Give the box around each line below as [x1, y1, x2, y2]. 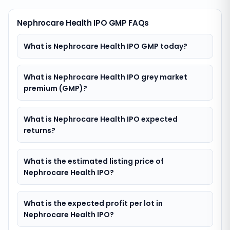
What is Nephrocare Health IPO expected [24, 114, 178, 124]
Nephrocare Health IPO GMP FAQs [17, 17, 149, 28]
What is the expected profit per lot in [24, 198, 163, 208]
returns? [24, 125, 55, 136]
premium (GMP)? [24, 83, 87, 93]
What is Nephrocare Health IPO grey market [24, 72, 187, 82]
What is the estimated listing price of [24, 156, 164, 166]
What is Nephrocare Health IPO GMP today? [24, 41, 187, 51]
